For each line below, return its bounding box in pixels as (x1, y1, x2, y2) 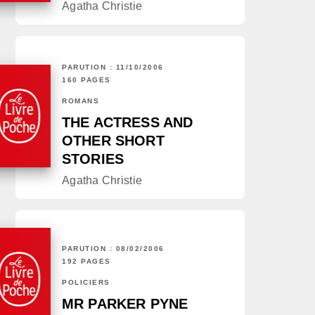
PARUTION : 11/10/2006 (62, 63, 164, 72)
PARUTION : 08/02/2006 (62, 245, 165, 253)
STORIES (62, 151, 124, 167)
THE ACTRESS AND (62, 115, 193, 131)
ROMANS (62, 97, 99, 105)
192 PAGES (62, 257, 111, 266)
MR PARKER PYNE (62, 296, 188, 312)
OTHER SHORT (62, 133, 165, 149)
